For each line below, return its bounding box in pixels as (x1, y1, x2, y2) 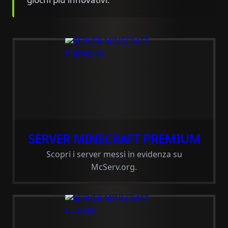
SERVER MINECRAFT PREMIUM (27, 130, 201, 147)
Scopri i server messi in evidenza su (46, 149, 182, 160)
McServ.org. (91, 161, 137, 173)
